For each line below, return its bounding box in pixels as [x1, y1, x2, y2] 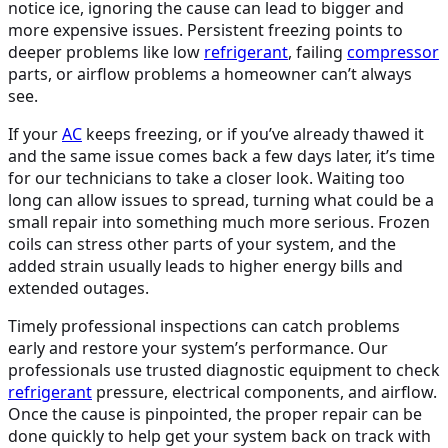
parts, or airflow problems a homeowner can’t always [8, 63, 412, 85]
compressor [347, 41, 439, 63]
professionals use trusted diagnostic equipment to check [8, 359, 440, 381]
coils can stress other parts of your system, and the [8, 233, 396, 255]
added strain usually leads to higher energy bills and [8, 255, 403, 277]
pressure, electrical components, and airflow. [92, 381, 437, 403]
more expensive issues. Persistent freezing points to [8, 19, 403, 41]
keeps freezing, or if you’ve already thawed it [82, 123, 424, 145]
